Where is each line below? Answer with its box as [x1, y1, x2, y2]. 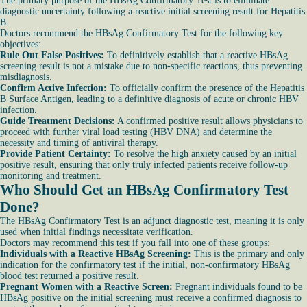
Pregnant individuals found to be [175, 282, 302, 292]
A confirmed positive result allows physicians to [115, 116, 303, 126]
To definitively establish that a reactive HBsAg [107, 50, 288, 60]
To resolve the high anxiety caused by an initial [111, 149, 297, 159]
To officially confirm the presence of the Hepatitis [107, 83, 304, 93]
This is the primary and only [194, 249, 304, 259]
